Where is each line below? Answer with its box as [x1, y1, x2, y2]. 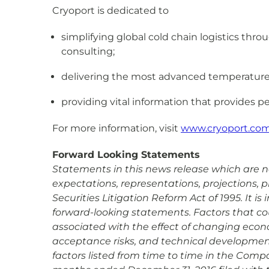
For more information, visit [52, 122, 181, 134]
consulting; [61, 46, 115, 57]
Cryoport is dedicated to [52, 5, 169, 16]
